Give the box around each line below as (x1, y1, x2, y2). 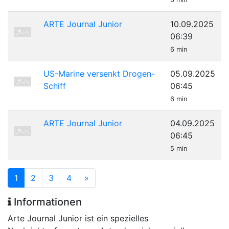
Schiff (43, 81, 66, 91)
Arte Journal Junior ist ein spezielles (8, 213, 148, 223)
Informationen (11, 196, 82, 208)
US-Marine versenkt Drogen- (43, 68, 155, 79)
